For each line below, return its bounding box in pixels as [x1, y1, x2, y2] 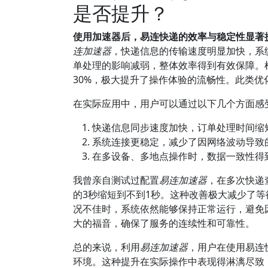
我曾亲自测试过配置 [73, 173, 159, 187]
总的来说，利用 [73, 240, 140, 254]
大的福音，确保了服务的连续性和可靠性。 [73, 217, 255, 230]
